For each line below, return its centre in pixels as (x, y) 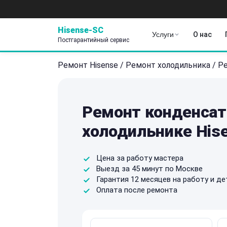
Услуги (163, 34)
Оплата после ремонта (137, 190)
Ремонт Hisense (88, 65)
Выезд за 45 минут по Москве (149, 168)
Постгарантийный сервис (93, 40)
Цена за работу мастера (140, 158)
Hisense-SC (81, 30)
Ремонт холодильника (168, 65)
